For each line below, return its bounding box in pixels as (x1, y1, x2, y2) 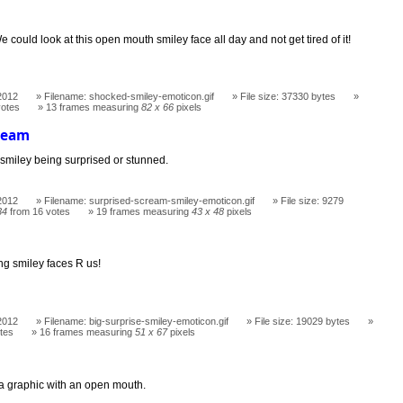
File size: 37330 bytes (240, 90, 336, 102)
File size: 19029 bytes (255, 316, 351, 327)
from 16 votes (7, 205, 71, 217)
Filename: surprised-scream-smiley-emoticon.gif (44, 194, 255, 206)
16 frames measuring (40, 327, 136, 338)
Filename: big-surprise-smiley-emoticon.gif (44, 316, 229, 327)
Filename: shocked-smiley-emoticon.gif (44, 90, 215, 102)
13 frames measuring (46, 101, 142, 112)
